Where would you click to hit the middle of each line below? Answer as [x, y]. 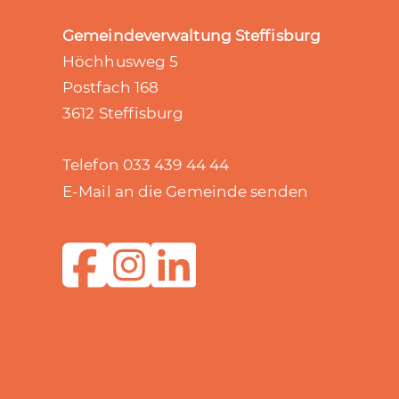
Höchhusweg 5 [121, 61]
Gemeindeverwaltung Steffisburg [191, 36]
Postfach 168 [111, 87]
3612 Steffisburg [123, 113]
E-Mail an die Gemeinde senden [185, 191]
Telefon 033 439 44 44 [146, 165]
